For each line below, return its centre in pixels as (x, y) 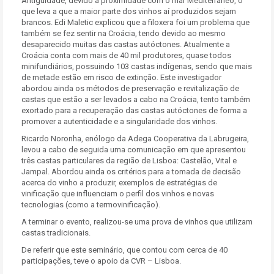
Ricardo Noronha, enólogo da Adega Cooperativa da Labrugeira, (135, 139)
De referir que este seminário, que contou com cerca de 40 (124, 250)
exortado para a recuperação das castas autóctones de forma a (134, 110)
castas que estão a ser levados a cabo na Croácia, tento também (136, 99)
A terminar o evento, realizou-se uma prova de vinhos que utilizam (137, 222)
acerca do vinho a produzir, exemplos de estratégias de (119, 183)
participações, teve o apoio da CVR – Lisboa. (104, 261)
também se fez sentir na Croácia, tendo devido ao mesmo (124, 33)
